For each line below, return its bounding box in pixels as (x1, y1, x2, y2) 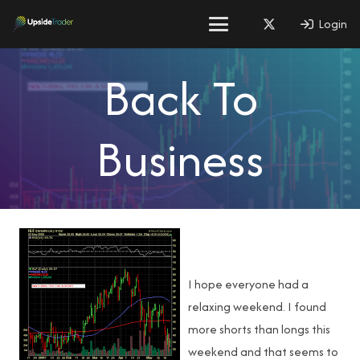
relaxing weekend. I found (188, 298, 326, 315)
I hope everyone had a (188, 276, 309, 292)
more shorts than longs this (188, 321, 330, 337)
